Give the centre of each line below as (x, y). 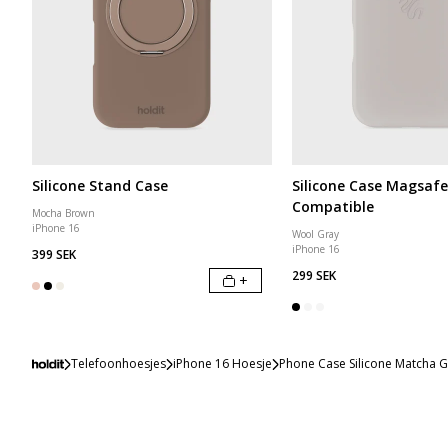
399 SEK (54, 254)
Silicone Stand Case (100, 185)
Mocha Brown (63, 213)
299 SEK (314, 275)
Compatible (333, 206)
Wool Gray (315, 234)
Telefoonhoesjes (118, 363)
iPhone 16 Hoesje (222, 363)
